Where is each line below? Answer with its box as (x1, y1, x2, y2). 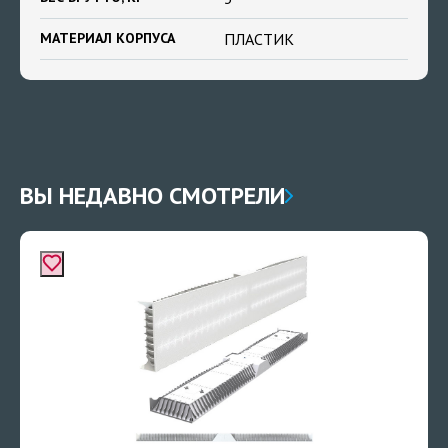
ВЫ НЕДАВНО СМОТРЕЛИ (20, 180, 285, 211)
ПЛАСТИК (224, 29, 294, 49)
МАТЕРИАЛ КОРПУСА (40, 29, 175, 47)
